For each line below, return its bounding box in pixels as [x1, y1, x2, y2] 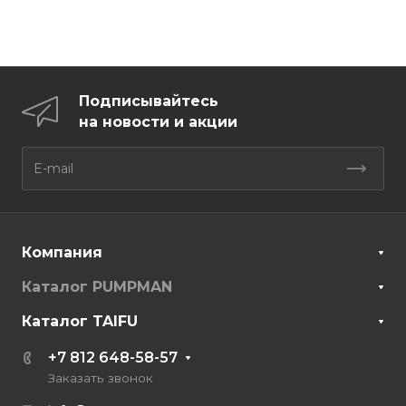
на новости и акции [79, 113, 237, 131]
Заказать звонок [48, 371, 153, 386]
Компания [22, 244, 102, 262]
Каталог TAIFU [22, 313, 138, 331]
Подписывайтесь [79, 92, 218, 111]
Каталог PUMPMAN [22, 278, 172, 296]
